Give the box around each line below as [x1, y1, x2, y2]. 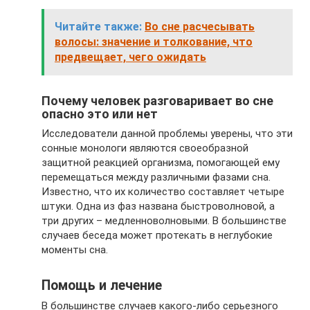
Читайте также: [55, 20, 142, 34]
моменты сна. [42, 244, 108, 257]
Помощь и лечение [42, 277, 162, 293]
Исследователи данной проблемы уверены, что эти [42, 127, 293, 140]
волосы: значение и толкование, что [55, 35, 253, 49]
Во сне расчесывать [145, 20, 255, 34]
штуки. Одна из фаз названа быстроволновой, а [42, 200, 275, 213]
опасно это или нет [42, 107, 158, 122]
